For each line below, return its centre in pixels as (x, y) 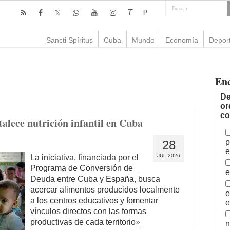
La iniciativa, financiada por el (84, 157)
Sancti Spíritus (70, 40)
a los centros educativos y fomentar (94, 200)
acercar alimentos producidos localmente (105, 190)
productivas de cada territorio (83, 222)
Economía (182, 40)
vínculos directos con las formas (88, 211)
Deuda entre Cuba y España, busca (95, 179)
